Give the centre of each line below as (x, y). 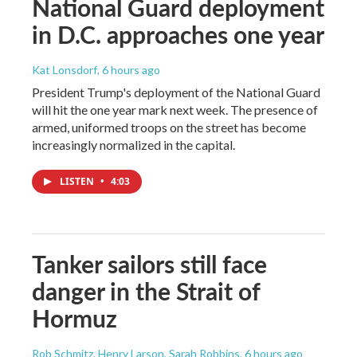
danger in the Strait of (146, 290)
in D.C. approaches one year (178, 34)
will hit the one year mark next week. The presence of (175, 109)
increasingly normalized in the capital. (133, 144)
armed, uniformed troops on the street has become (169, 127)
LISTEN (78, 181)
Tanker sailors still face (149, 263)
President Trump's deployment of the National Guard (176, 92)
